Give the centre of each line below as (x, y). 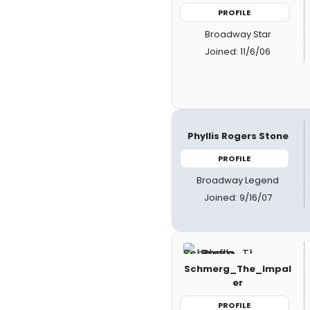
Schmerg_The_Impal (238, 268)
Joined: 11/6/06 (238, 52)
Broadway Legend (238, 180)
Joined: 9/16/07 (238, 198)
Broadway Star (238, 34)
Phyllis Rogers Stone (238, 136)
